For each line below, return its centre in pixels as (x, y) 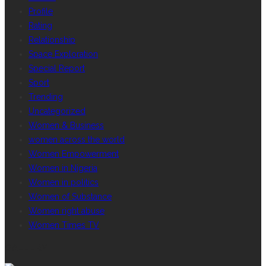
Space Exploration (63, 54)
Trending (46, 97)
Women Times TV (64, 225)
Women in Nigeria (63, 168)
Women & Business (66, 125)
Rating (40, 26)
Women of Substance (70, 197)
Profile (41, 11)
